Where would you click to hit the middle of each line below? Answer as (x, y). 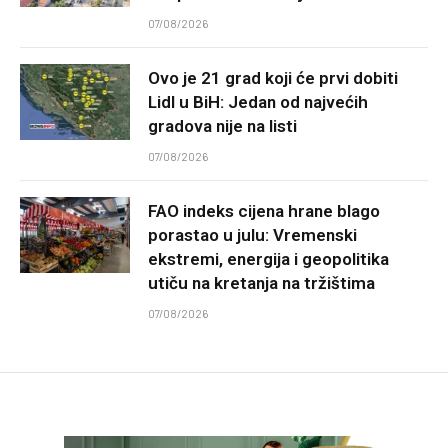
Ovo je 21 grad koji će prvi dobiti (273, 77)
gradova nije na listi (222, 125)
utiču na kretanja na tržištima (261, 282)
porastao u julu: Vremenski (252, 234)
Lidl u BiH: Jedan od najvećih (258, 101)
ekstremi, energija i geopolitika (268, 258)
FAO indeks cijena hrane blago (264, 210)
